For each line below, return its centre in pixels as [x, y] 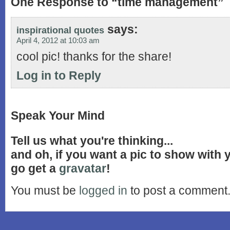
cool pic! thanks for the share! [94, 57]
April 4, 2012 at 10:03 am [58, 41]
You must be [45, 190]
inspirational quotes [60, 31]
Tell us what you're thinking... [92, 140]
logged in [103, 190]
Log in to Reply [59, 76]
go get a [35, 168]
